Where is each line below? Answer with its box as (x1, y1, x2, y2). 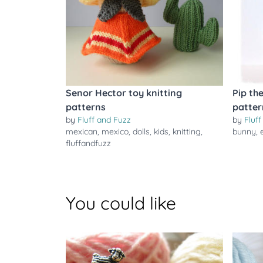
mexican (66, 126, 97, 137)
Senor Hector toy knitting (66, 87, 182, 99)
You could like (66, 192, 176, 214)
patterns (66, 101, 106, 113)
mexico (102, 126, 129, 137)
